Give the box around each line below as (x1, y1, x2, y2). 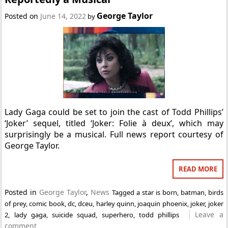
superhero (101, 210, 133, 219)
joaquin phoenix (137, 199, 187, 208)
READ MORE (178, 164, 217, 174)
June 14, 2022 (40, 11, 87, 21)
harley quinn (96, 199, 135, 208)
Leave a (195, 210, 223, 219)
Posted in (5, 187, 40, 197)
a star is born (136, 188, 177, 197)
